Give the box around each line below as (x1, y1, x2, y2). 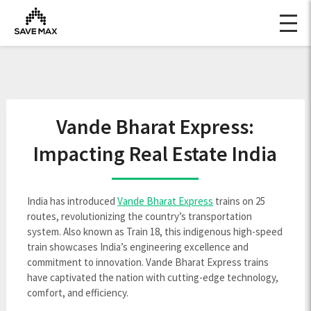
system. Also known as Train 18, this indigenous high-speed (26, 225, 283, 238)
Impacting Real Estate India (33, 140, 278, 167)
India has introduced (26, 194, 117, 208)
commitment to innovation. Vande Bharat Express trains (26, 255, 269, 269)
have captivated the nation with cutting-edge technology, (26, 271, 278, 284)
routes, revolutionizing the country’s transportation (26, 210, 252, 223)
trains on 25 (212, 194, 265, 208)
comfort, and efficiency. (26, 286, 128, 299)
